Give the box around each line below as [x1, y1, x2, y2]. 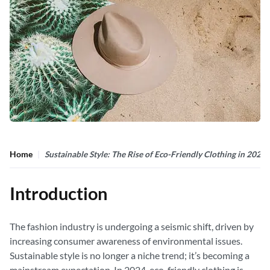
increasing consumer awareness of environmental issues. [10, 235, 242, 246]
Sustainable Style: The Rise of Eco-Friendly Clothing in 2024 [45, 149, 266, 159]
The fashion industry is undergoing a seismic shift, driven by [10, 221, 254, 232]
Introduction [10, 183, 107, 204]
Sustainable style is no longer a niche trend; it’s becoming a [10, 250, 250, 261]
